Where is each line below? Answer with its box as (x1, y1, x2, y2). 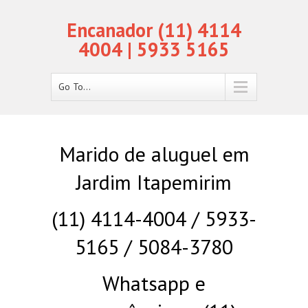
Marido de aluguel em (58, 140, 250, 167)
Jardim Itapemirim (76, 168, 232, 195)
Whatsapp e (102, 269, 206, 296)
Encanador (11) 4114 (67, 17, 241, 43)
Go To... (58, 80, 91, 93)
